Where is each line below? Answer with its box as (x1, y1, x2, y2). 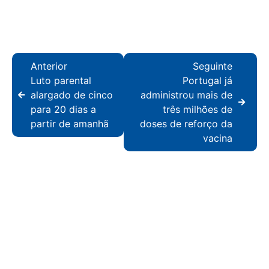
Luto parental (31, 74, 91, 87)
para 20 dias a (31, 103, 96, 116)
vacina (203, 132, 232, 145)
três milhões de (163, 103, 232, 116)
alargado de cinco (31, 89, 113, 101)
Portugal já (183, 74, 232, 87)
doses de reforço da (140, 118, 232, 130)
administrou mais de (141, 89, 232, 101)
